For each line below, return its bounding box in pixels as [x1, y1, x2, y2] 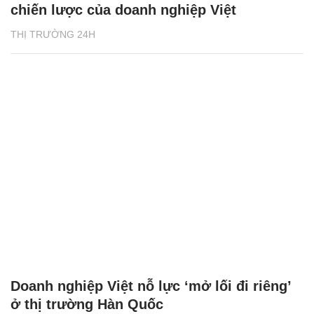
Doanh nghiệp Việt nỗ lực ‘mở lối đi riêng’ [11, 278, 291, 294]
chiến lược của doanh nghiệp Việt [11, 1, 236, 18]
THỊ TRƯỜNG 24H [11, 28, 95, 40]
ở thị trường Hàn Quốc [11, 296, 163, 313]
